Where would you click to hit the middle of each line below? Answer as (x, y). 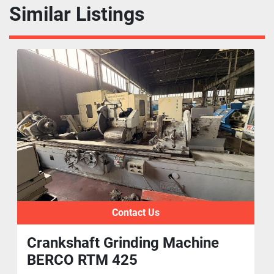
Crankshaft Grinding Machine (123, 243)
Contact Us (135, 213)
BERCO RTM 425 (83, 260)
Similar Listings (83, 14)
